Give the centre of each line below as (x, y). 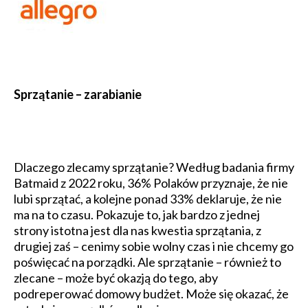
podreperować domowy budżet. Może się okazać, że (151, 294)
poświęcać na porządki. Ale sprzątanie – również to (147, 262)
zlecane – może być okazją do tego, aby (116, 278)
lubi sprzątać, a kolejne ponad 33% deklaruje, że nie (148, 199)
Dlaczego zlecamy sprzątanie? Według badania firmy (154, 167)
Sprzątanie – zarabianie (78, 95)
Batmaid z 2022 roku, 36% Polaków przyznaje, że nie (151, 183)
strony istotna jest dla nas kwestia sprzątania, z (137, 231)
